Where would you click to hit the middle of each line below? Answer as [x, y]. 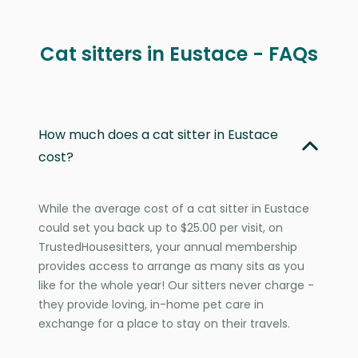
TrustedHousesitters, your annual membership [168, 247]
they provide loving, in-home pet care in [151, 304]
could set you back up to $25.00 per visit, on [161, 227]
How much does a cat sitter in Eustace [158, 134]
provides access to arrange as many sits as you [171, 266]
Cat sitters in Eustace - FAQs [179, 54]
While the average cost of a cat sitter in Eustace [174, 208]
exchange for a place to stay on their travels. [164, 323]
